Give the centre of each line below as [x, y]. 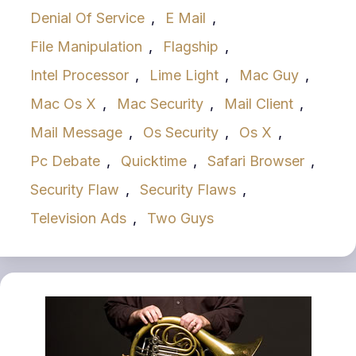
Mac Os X [63, 104]
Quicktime [154, 161]
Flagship [191, 47]
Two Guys [180, 219]
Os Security [181, 133]
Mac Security [160, 104]
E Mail [186, 18]
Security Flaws [188, 190]
